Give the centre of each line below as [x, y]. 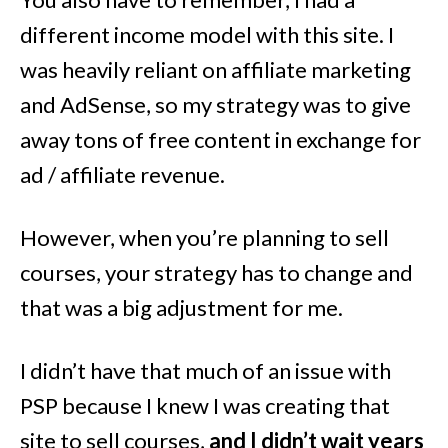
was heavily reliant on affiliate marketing [215, 69]
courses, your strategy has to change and [216, 272]
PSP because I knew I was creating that [205, 405]
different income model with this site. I [207, 34]
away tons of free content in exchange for [220, 139]
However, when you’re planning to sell [204, 237]
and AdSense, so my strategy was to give [215, 104]
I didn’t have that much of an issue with [205, 370]
